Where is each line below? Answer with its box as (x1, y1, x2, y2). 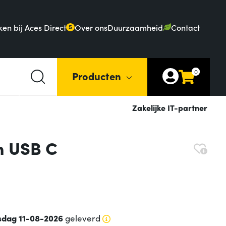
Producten (72, 68, 121, 83)
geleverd (63, 212, 100, 224)
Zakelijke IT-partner (132, 102, 207, 114)
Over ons (75, 21, 108, 33)
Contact (171, 21, 200, 33)
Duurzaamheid (107, 21, 163, 33)
